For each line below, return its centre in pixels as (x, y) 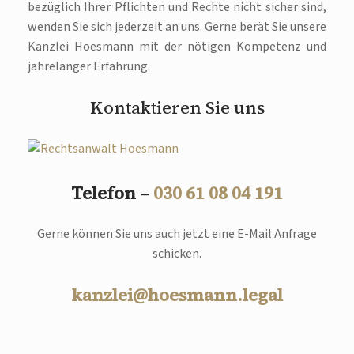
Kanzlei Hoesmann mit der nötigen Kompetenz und (177, 47)
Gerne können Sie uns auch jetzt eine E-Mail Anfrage (177, 233)
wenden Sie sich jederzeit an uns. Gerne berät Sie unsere (177, 27)
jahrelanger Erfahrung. (89, 66)
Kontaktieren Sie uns (177, 107)
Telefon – (112, 192)
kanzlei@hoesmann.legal (177, 294)
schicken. (177, 253)
